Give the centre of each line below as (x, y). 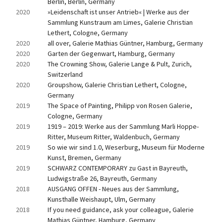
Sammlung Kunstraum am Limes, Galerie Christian (120, 22)
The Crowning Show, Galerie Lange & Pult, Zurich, (120, 64)
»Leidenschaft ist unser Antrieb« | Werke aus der (118, 12)
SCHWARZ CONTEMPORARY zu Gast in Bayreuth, (118, 168)
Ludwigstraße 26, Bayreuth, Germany (102, 178)
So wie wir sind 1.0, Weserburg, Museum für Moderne (126, 147)
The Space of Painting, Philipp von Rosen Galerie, (120, 106)
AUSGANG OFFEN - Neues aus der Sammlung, (113, 189)
